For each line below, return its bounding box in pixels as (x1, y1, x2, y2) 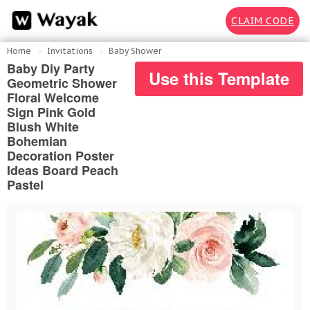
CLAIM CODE (231, 14, 294, 27)
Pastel (7, 176, 44, 194)
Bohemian (7, 132, 67, 150)
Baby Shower (109, 46, 161, 56)
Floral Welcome (7, 89, 99, 107)
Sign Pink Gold (7, 103, 95, 121)
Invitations (47, 46, 93, 56)
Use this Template (149, 66, 289, 90)
